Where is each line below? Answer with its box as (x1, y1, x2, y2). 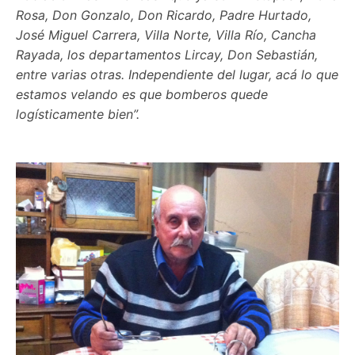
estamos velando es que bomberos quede (16, 86, 268, 102)
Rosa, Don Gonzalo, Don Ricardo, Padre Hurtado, (16, 6, 311, 23)
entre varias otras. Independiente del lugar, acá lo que (16, 66, 338, 82)
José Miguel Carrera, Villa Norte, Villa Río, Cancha (16, 26, 316, 43)
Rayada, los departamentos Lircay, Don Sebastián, (16, 46, 318, 63)
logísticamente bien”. (16, 105, 139, 122)
